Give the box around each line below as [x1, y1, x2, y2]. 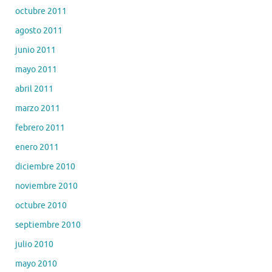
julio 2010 [15, 239, 53, 250]
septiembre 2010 [15, 219, 81, 230]
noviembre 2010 [15, 180, 78, 191]
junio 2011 [15, 44, 56, 55]
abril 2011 [15, 83, 53, 94]
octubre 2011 [15, 5, 67, 16]
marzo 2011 [15, 103, 60, 114]
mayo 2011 [15, 64, 57, 75]
